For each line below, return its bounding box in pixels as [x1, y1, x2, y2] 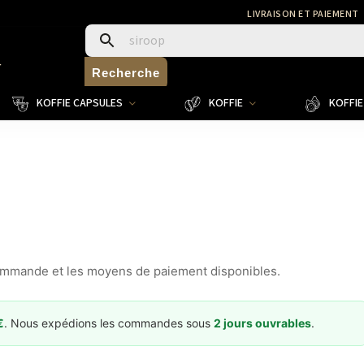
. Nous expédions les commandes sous [4, 316, 214, 330]
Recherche [91, 65, 160, 80]
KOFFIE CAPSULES [37, 95, 123, 111]
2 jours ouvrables [214, 316, 311, 330]
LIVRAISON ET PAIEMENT [247, 7, 359, 21]
